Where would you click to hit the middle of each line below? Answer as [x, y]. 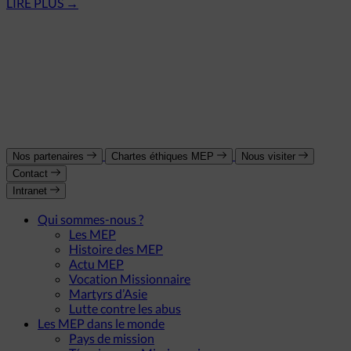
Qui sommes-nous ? [90, 219]
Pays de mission [112, 338]
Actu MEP [96, 264]
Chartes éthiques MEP [164, 157]
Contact [32, 174]
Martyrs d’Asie [108, 294]
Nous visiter [270, 157]
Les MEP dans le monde [101, 324]
